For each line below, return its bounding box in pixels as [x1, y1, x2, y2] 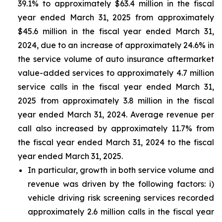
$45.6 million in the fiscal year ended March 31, [18, 26, 214, 36]
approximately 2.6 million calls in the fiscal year [28, 207, 214, 217]
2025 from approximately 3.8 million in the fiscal [18, 96, 214, 106]
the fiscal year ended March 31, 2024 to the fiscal [18, 137, 214, 147]
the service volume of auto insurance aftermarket [18, 54, 214, 64]
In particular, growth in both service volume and [28, 165, 214, 175]
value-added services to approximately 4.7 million [18, 68, 214, 78]
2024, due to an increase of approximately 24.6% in [18, 40, 214, 50]
